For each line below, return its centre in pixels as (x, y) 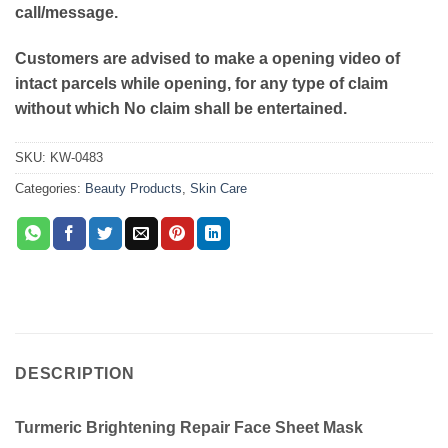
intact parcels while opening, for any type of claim (201, 84)
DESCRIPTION (75, 373)
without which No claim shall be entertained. (181, 109)
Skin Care (218, 188)
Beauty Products (133, 188)
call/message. (66, 13)
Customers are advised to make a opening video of (207, 59)
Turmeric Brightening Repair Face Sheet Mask (189, 427)
